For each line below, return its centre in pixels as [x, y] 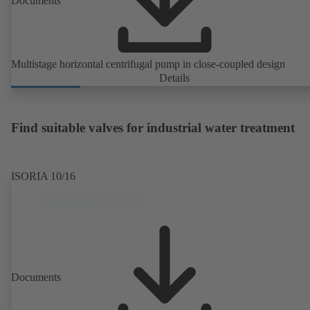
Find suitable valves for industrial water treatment [153, 128]
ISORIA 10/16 [43, 176]
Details [174, 77]
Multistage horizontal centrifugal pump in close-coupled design [148, 64]
